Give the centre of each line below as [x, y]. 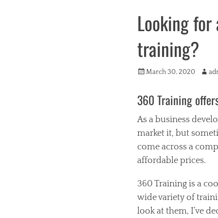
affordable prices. [172, 161]
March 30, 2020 [171, 72]
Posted [147, 72]
